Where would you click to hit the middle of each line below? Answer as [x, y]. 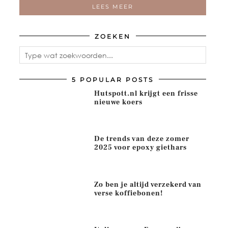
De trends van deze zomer [141, 139]
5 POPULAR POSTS [113, 80]
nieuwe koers [118, 102]
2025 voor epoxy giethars [140, 148]
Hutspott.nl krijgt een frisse [146, 94]
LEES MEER [113, 7]
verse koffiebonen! [128, 193]
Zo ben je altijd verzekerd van [148, 184]
